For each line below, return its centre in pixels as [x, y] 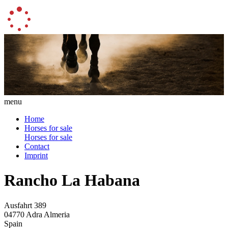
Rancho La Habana [72, 180]
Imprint [36, 155]
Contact [37, 146]
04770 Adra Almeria [37, 214]
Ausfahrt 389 [25, 205]
